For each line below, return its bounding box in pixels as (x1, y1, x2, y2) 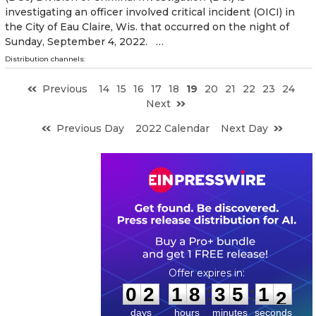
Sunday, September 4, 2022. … (5, 35, 164, 48)
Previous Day (56, 121, 124, 135)
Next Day (221, 121, 268, 135)
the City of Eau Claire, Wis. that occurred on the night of (5, 20, 289, 33)
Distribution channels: (5, 54, 85, 63)
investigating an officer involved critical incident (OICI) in (5, 5, 295, 18)
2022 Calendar (135, 121, 209, 135)
